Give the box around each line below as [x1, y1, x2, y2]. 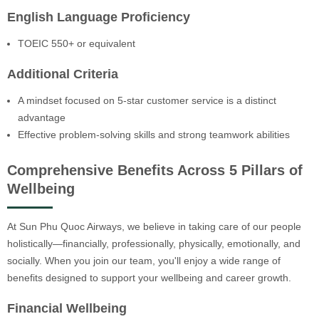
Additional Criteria [7, 66, 118, 81]
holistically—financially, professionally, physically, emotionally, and [7, 238, 300, 250]
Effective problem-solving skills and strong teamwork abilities [18, 128, 290, 140]
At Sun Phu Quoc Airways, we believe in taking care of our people [7, 221, 301, 233]
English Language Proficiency [7, 10, 190, 25]
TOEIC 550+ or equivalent [18, 38, 135, 50]
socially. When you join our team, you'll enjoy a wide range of [7, 255, 281, 267]
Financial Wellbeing [7, 300, 127, 315]
